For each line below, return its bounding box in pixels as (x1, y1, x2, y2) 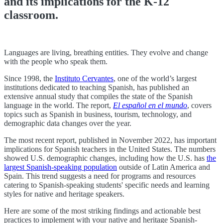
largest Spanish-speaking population (4, 163, 117, 172)
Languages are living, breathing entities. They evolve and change (4, 48, 208, 57)
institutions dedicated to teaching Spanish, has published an (4, 83, 189, 92)
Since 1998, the (4, 74, 55, 83)
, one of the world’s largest (113, 74, 197, 83)
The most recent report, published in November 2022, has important (4, 136, 217, 145)
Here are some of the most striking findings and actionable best (4, 207, 201, 216)
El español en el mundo (113, 101, 187, 110)
